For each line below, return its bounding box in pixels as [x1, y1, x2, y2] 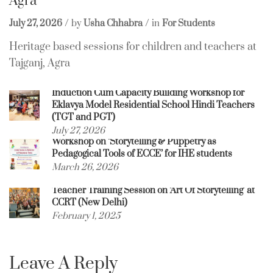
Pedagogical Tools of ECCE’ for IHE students [52, 148, 232, 160]
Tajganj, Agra [9, 57, 70, 71]
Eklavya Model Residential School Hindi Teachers [52, 99, 255, 112]
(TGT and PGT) [52, 112, 115, 124]
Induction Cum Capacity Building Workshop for [52, 87, 244, 99]
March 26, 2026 [52, 161, 118, 174]
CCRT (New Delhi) [52, 197, 127, 209]
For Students [162, 18, 215, 30]
